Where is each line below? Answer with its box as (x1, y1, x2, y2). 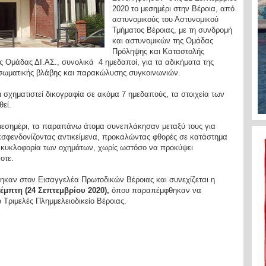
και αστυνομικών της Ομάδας (112, 36, 213, 45)
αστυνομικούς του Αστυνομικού (112, 15, 218, 24)
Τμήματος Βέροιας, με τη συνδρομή (112, 26, 232, 34)
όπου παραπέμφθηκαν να (111, 186, 201, 195)
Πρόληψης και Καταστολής (112, 47, 204, 56)
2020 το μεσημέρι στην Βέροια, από (112, 4, 235, 13)
